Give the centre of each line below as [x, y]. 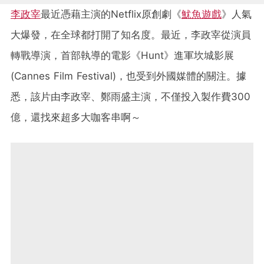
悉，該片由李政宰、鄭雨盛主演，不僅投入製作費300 [131, 96]
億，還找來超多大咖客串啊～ [76, 117]
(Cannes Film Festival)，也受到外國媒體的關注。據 [128, 76]
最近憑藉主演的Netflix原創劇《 [111, 14]
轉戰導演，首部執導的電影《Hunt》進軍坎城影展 [122, 55]
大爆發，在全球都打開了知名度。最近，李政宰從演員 [131, 34]
